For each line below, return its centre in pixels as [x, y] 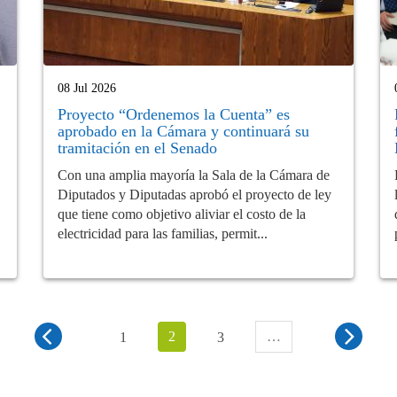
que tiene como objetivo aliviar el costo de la [182, 214]
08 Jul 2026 [87, 88]
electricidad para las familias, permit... [163, 233]
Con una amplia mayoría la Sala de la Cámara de [194, 175]
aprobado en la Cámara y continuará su [183, 131]
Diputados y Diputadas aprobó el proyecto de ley [195, 194]
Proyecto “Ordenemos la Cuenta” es [174, 114]
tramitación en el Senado [137, 148]
